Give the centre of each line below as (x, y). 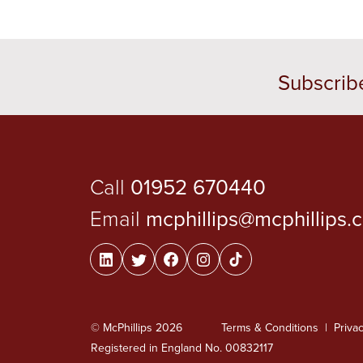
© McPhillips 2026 (137, 328)
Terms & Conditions (270, 328)
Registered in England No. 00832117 (182, 348)
